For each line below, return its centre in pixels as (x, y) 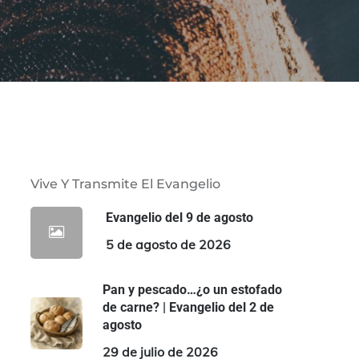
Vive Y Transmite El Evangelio (125, 184)
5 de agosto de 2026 (168, 244)
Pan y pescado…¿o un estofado (192, 290)
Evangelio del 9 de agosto (179, 217)
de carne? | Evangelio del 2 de (188, 307)
